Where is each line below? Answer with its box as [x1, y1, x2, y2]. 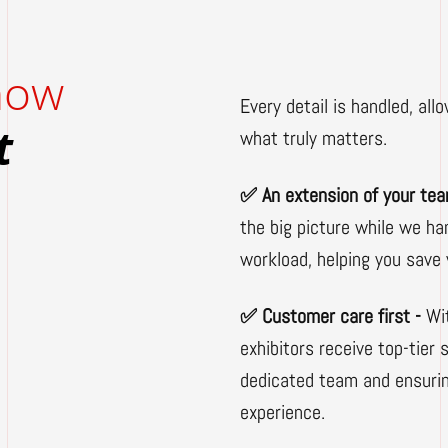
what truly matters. [240, 125, 387, 152]
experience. [240, 399, 325, 426]
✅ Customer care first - [240, 303, 426, 330]
